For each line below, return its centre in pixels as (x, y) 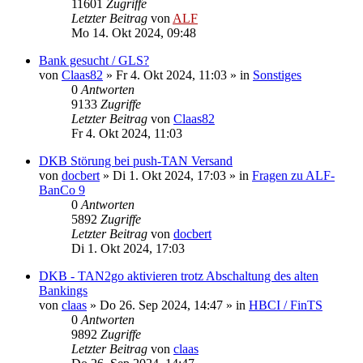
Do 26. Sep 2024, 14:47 (161, 305)
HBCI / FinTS (286, 305)
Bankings (63, 290)
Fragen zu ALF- (293, 175)
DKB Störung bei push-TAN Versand (136, 160)
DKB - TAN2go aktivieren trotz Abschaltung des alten (179, 275)
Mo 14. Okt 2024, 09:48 (134, 32)
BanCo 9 (62, 190)
